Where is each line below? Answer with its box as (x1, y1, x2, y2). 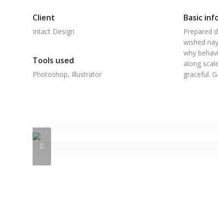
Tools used (33, 55, 74, 66)
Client (33, 12, 55, 23)
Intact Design (33, 27, 74, 36)
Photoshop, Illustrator (33, 70, 102, 79)
